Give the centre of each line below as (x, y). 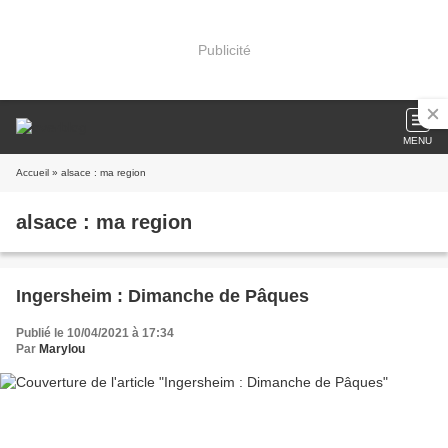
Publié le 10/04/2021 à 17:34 (95, 333)
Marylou (62, 349)
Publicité (224, 49)
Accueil (32, 172)
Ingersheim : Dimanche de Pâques (162, 296)
